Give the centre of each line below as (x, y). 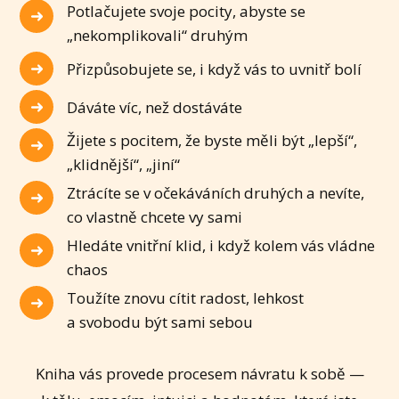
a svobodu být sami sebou (160, 322)
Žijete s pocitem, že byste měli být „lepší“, (212, 141)
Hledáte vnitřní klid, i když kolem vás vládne (221, 246)
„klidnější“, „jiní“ (124, 165)
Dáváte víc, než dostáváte (155, 107)
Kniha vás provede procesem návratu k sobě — (199, 374)
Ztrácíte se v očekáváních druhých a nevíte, (216, 193)
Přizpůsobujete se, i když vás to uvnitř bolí (215, 69)
